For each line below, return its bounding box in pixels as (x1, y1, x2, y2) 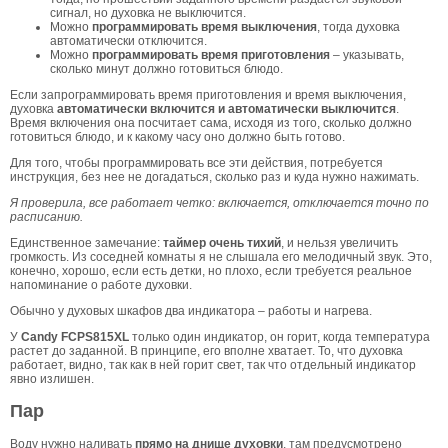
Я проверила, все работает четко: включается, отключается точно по (10, 195, 429, 210)
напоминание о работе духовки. (10, 277, 192, 292)
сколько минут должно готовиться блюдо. (50, 61, 283, 76)
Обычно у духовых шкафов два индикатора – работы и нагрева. (10, 303, 372, 318)
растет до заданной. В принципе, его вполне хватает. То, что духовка (10, 343, 403, 358)
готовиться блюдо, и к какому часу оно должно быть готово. (10, 129, 345, 144)
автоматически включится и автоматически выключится (57, 101, 396, 116)
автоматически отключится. (50, 33, 207, 48)
